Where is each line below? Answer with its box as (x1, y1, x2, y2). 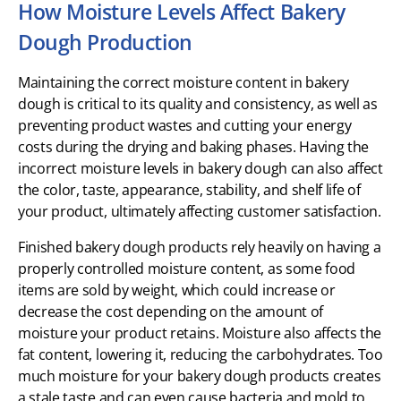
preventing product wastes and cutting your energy (18, 115, 352, 135)
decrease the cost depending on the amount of (18, 301, 323, 321)
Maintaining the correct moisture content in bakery (18, 72, 349, 92)
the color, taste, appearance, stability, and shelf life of (18, 179, 361, 200)
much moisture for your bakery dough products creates (18, 365, 381, 386)
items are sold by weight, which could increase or (18, 279, 336, 300)
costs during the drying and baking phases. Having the (18, 136, 370, 157)
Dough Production (18, 27, 192, 56)
